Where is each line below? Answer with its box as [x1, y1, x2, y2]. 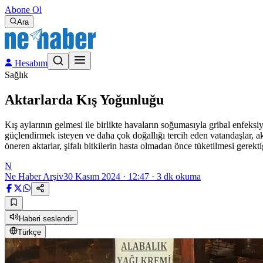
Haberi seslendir [19, 214, 73, 223]
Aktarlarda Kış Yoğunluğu [5, 92, 164, 107]
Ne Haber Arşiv [5, 171, 63, 181]
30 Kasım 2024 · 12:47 [63, 171, 149, 181]
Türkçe [18, 227, 41, 237]
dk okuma [161, 171, 201, 181]
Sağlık [5, 70, 28, 80]
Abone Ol [5, 5, 42, 15]
